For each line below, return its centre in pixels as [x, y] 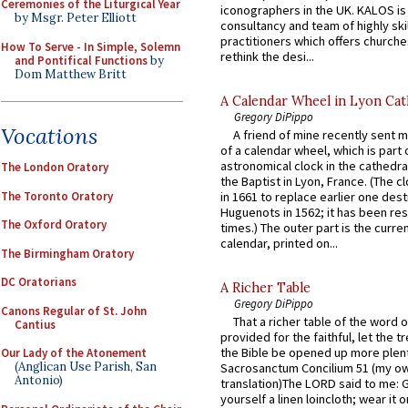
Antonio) [39, 380]
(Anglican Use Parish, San [86, 367]
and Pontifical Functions [81, 60]
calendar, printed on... [279, 244]
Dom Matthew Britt [71, 74]
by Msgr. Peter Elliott [76, 18]
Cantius [35, 324]
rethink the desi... [267, 56]
